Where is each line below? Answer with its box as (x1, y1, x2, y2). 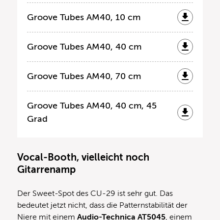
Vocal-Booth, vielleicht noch (17, 151, 149, 163)
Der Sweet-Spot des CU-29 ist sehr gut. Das (17, 189, 173, 198)
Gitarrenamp (17, 164, 76, 175)
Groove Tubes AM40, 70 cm (27, 71, 141, 81)
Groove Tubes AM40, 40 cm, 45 (27, 100, 157, 110)
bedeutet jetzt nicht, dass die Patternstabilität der (17, 200, 188, 210)
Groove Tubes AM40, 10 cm (27, 12, 140, 22)
